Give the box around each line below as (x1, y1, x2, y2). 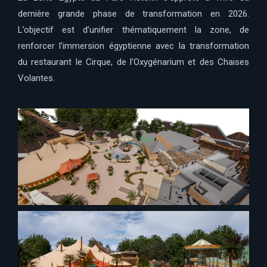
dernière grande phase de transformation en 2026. (18, 8, 249, 19)
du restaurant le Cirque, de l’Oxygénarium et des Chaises (18, 56, 249, 67)
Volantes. (18, 72, 55, 83)
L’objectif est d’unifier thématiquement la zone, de (18, 24, 249, 35)
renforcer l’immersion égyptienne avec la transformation (18, 40, 249, 51)
